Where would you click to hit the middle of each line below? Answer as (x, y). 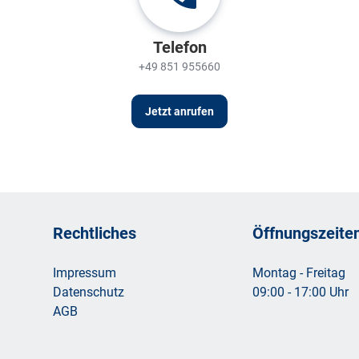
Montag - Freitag (299, 272)
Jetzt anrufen (179, 111)
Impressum (85, 272)
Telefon (179, 46)
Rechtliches (95, 232)
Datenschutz (89, 291)
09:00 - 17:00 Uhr (301, 291)
